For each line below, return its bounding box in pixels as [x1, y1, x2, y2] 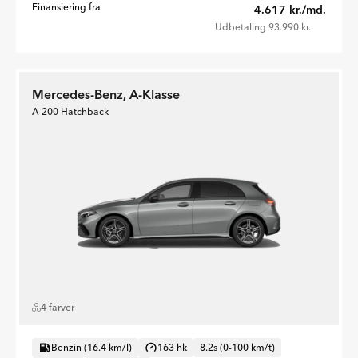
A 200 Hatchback [32, 105, 109, 117]
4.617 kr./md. [254, 2, 326, 17]
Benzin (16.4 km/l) [51, 340, 132, 353]
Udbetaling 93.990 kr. [215, 21, 311, 33]
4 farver [41, 300, 74, 313]
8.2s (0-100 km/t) [200, 340, 275, 353]
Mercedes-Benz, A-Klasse [32, 86, 180, 102]
